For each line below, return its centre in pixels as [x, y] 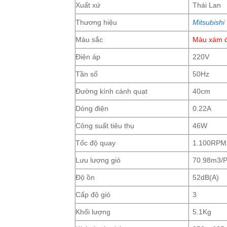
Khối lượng [93, 212]
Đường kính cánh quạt [111, 91]
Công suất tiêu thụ [105, 125]
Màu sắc [89, 39]
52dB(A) [206, 177]
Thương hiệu [96, 22]
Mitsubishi [209, 22]
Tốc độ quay [96, 143]
